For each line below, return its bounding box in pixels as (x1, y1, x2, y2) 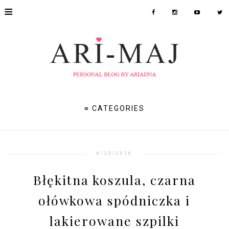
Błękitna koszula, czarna (33, 171, 196, 188)
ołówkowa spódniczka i (38, 191, 191, 209)
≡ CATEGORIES (84, 104, 145, 113)
